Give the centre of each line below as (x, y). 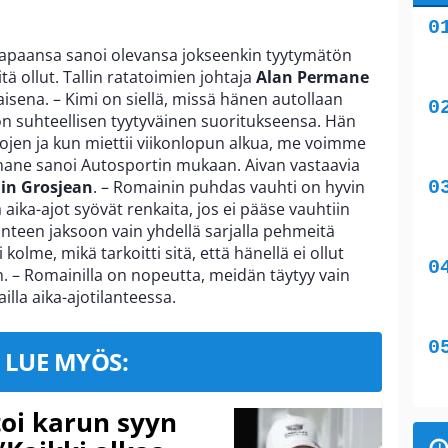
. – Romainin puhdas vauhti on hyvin (229, 186)
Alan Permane (312, 76)
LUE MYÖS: (66, 361)
